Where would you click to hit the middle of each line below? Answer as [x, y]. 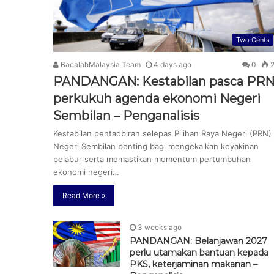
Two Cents [253, 40]
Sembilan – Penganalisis [126, 116]
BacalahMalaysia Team [100, 65]
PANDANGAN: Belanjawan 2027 [198, 241]
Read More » [84, 196]
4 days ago [172, 65]
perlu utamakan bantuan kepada [199, 253]
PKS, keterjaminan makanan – [194, 265]
